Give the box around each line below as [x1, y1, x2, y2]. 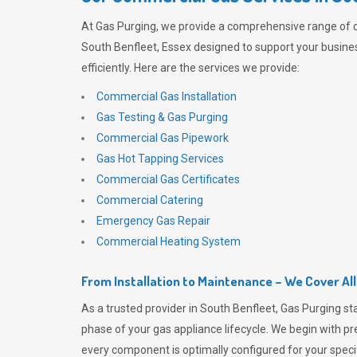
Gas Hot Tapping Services [96, 152, 224, 165]
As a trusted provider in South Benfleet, [81, 302, 280, 315]
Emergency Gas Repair [96, 214, 210, 227]
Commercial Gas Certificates [96, 173, 240, 186]
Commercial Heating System [96, 235, 241, 248]
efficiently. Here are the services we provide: [81, 61, 300, 74]
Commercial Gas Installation [96, 90, 237, 103]
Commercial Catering [96, 194, 203, 206]
